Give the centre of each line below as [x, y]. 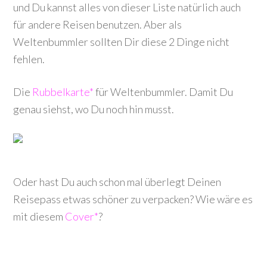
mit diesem [39, 216]
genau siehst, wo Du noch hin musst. [94, 109]
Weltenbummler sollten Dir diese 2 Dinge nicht [122, 42]
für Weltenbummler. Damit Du [164, 92]
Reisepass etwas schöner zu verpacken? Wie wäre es [133, 199]
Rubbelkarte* [63, 92]
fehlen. [29, 59]
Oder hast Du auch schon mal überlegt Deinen [117, 182]
